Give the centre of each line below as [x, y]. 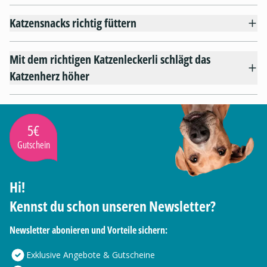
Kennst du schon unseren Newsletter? [113, 206]
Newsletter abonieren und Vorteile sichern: [89, 230]
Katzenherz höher [49, 76]
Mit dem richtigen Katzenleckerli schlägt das [110, 59]
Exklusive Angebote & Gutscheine [91, 254]
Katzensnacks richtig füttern [73, 23]
